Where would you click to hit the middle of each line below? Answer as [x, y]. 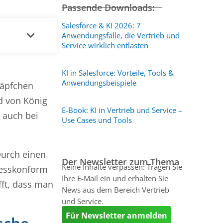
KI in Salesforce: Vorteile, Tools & [117, 73]
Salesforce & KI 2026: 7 [101, 25]
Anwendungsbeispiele [99, 83]
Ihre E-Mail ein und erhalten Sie [115, 178]
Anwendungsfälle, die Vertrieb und [120, 35]
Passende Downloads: [108, 7]
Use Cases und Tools [97, 120]
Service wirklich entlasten [105, 45]
